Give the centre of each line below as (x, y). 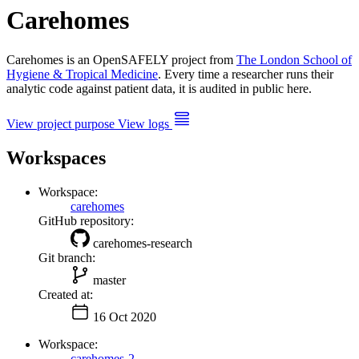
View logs (145, 123)
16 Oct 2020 (125, 317)
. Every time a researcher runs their (246, 74)
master (109, 280)
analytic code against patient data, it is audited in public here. (159, 88)
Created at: (66, 294)
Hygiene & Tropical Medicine (82, 74)
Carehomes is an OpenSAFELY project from (121, 59)
